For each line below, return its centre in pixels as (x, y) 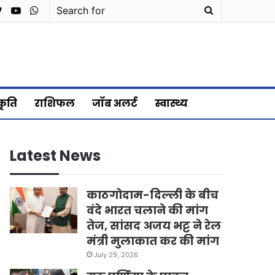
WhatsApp (62, 10)
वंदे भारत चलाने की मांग (148, 210)
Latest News (56, 155)
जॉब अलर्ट (115, 103)
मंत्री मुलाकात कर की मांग (153, 241)
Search (228, 10)
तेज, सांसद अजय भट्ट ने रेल (154, 225)
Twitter (18, 10)
